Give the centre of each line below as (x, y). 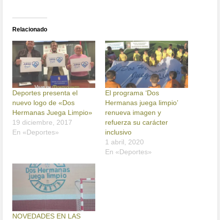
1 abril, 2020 (124, 142)
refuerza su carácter (137, 123)
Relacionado (30, 30)
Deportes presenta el (45, 93)
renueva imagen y (133, 113)
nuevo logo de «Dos (44, 103)
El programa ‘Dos (132, 93)
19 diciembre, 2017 (42, 123)
